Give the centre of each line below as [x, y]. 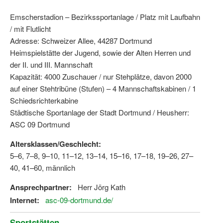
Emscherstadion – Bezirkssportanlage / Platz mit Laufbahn [105, 17]
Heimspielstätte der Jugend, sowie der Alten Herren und [100, 53]
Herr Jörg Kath [102, 187]
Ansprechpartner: [41, 187]
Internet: [25, 200]
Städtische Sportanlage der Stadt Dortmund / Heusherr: [100, 112]
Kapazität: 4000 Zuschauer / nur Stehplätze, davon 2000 [101, 77]
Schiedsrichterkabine [44, 101]
